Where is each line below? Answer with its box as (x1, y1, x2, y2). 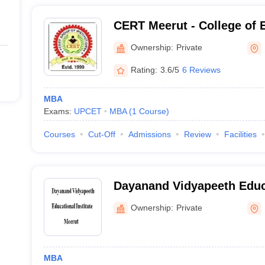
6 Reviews (182, 64, 221, 75)
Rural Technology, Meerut (113, 34, 258, 47)
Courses (43, 130, 75, 139)
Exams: (43, 106, 74, 116)
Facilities (224, 130, 257, 139)
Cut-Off (88, 130, 115, 139)
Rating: (130, 64, 157, 75)
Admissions (128, 130, 171, 139)
